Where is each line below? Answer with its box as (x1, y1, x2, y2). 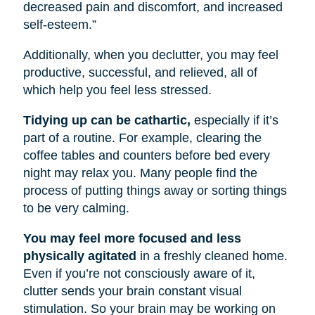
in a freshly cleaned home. (136, 249, 288, 264)
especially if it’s (190, 113, 278, 128)
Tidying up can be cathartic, (22, 113, 191, 128)
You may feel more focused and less (22, 231, 241, 246)
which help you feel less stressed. (22, 83, 212, 98)
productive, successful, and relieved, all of (22, 65, 257, 80)
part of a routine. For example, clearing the (22, 131, 262, 146)
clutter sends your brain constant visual (22, 284, 242, 299)
